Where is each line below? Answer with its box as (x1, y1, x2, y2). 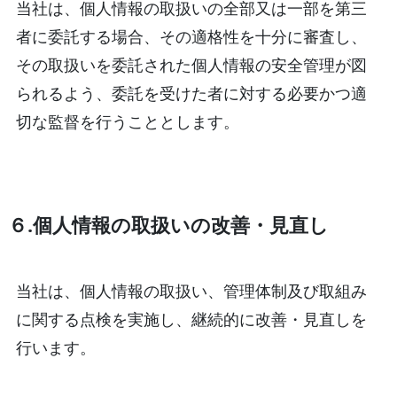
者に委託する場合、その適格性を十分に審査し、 (15, 25, 367, 47)
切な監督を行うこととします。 (15, 110, 239, 132)
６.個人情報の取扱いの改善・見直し (7, 211, 329, 237)
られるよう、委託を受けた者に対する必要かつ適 (15, 82, 367, 104)
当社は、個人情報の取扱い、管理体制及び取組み (15, 279, 367, 301)
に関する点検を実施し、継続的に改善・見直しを (15, 307, 367, 330)
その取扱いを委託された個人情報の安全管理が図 (15, 53, 367, 75)
